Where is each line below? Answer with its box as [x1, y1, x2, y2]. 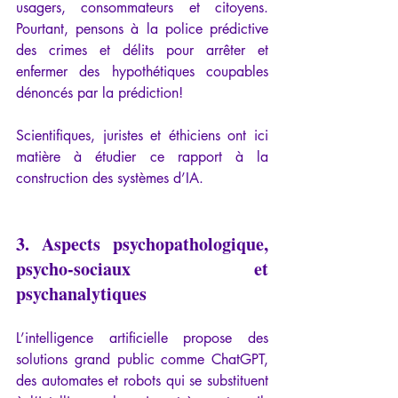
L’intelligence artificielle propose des [16, 329, 268, 348]
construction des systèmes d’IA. [16, 169, 203, 188]
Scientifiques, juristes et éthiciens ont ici [16, 126, 268, 146]
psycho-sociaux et [16, 256, 268, 283]
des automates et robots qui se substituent [16, 371, 268, 391]
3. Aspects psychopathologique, [16, 231, 268, 258]
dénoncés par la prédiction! [16, 84, 183, 103]
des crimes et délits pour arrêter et [16, 41, 268, 60]
